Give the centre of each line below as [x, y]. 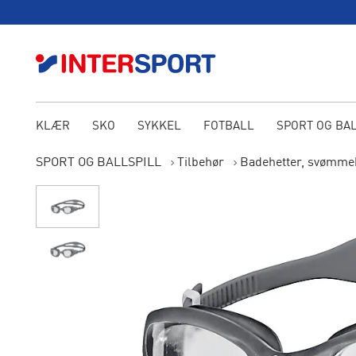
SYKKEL [159, 127]
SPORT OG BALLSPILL [98, 163]
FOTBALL [228, 127]
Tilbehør [200, 163]
